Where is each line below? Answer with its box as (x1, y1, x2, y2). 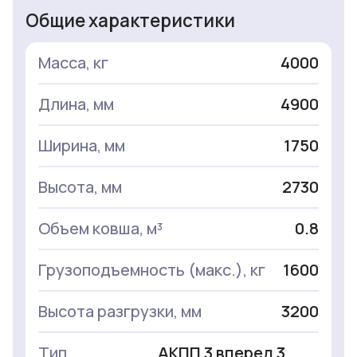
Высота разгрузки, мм (38, 300, 202, 323)
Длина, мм (38, 93, 114, 116)
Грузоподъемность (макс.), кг (38, 259, 265, 281)
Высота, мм (38, 176, 122, 198)
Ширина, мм (38, 135, 125, 157)
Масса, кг (38, 52, 108, 74)
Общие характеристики (25, 8, 235, 33)
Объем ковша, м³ (38, 218, 163, 240)
